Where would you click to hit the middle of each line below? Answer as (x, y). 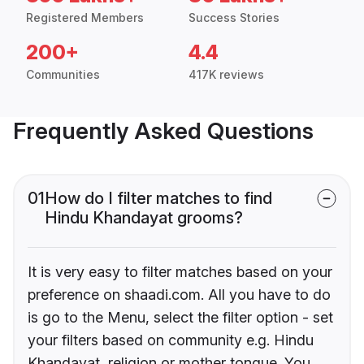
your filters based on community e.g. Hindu (171, 340)
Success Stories (234, 18)
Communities (63, 75)
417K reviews (226, 75)
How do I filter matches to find (158, 199)
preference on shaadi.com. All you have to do (179, 295)
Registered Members (85, 18)
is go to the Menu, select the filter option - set (180, 318)
